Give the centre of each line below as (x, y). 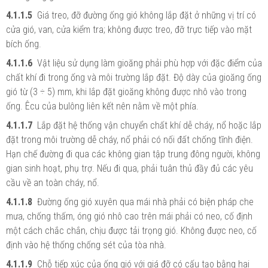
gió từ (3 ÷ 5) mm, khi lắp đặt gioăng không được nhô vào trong (126, 92)
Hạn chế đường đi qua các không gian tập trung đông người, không (133, 154)
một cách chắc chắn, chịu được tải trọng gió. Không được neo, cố (131, 230)
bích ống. (24, 44)
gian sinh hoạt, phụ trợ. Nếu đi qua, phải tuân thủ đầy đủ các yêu (130, 168)
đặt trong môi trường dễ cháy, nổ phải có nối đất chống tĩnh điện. (130, 139)
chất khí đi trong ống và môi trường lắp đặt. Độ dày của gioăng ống (134, 77)
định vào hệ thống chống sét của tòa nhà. (86, 245)
